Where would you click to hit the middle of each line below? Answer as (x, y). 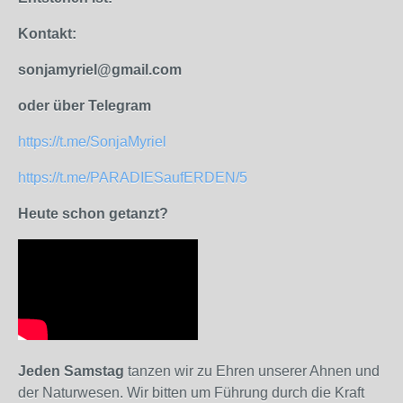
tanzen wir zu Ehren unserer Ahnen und (252, 371)
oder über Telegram (85, 106)
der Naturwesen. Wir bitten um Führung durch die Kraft (191, 393)
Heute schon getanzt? (93, 214)
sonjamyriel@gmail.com (100, 70)
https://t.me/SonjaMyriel (92, 142)
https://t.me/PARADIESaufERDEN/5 (133, 178)
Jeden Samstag (71, 371)
